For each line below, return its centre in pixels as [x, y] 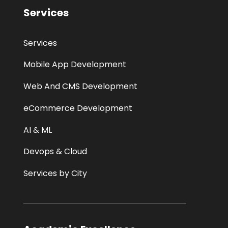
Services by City [55, 174]
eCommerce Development [78, 108]
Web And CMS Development [81, 87]
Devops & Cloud [55, 152]
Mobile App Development [75, 65]
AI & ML [38, 130]
